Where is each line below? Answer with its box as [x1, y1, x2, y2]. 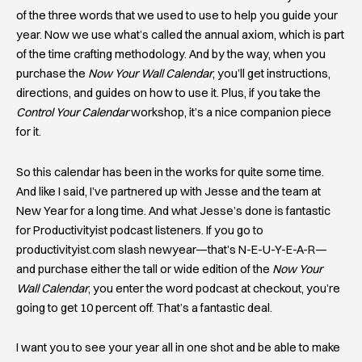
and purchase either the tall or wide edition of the [16, 261, 272, 276]
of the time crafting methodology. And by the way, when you [16, 47, 326, 62]
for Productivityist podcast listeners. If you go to [16, 222, 263, 238]
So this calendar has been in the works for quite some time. [16, 164, 324, 179]
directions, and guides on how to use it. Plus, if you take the [16, 86, 321, 101]
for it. [16, 124, 41, 140]
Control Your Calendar [16, 105, 128, 120]
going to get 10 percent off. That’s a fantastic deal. [16, 300, 272, 315]
